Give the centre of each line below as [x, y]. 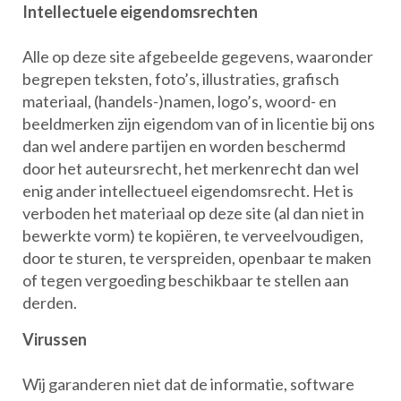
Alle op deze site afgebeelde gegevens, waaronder [198, 56]
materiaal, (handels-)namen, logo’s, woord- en [179, 101]
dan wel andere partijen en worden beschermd [184, 146]
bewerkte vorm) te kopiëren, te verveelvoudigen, [193, 235]
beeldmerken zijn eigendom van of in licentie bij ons [199, 124]
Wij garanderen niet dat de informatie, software [188, 384]
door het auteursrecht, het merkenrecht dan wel [191, 168]
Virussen [55, 339]
